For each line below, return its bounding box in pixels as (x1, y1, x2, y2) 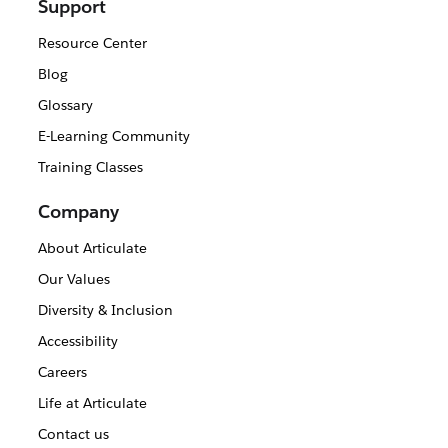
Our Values (37, 270, 110, 289)
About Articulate (37, 239, 147, 258)
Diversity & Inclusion (37, 301, 173, 320)
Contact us (37, 425, 109, 444)
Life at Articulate (37, 394, 147, 413)
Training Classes (37, 158, 143, 177)
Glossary (37, 96, 93, 115)
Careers (37, 363, 87, 382)
